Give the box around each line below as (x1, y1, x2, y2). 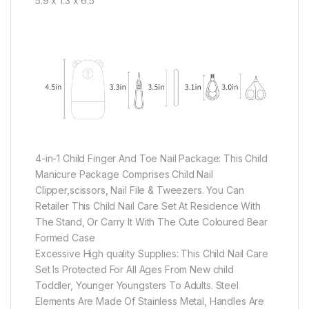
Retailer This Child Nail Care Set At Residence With (35, 200, 261, 212)
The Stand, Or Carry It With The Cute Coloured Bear (35, 216, 268, 228)
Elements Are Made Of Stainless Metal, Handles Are (35, 295, 265, 308)
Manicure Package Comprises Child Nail (35, 168, 213, 181)
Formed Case (35, 232, 95, 244)
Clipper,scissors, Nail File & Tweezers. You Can (35, 184, 244, 197)
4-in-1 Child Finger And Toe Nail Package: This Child (35, 152, 268, 165)
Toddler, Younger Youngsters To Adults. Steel (35, 279, 239, 292)
